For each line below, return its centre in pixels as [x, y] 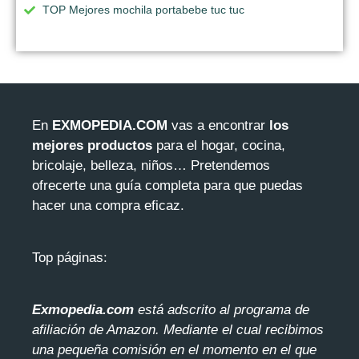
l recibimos [291, 330]
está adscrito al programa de [222, 310]
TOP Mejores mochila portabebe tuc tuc [143, 9]
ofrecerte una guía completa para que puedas [167, 186]
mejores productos [92, 146]
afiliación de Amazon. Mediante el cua [145, 330]
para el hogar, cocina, [219, 146]
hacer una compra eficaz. [108, 206]
